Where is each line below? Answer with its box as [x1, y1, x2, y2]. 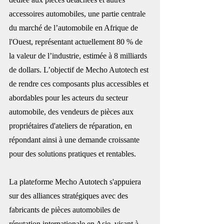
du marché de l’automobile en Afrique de [9, 23, 140, 32]
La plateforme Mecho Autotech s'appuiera [9, 177, 143, 186]
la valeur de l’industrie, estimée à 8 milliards [9, 51, 149, 60]
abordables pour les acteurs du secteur [9, 93, 130, 102]
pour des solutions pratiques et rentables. [9, 149, 136, 158]
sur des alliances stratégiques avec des [9, 191, 130, 200]
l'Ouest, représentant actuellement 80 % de [9, 37, 144, 46]
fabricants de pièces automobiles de [9, 205, 122, 214]
